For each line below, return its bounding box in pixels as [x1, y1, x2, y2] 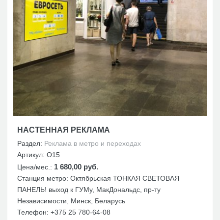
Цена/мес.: [17, 163, 54, 171]
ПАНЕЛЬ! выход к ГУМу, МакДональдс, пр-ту [17, 185, 161, 193]
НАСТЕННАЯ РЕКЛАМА [17, 125, 110, 134]
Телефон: [17, 208, 51, 216]
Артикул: [17, 150, 47, 159]
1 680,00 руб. [54, 162, 98, 171]
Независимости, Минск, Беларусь [17, 196, 125, 205]
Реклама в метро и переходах [44, 139, 141, 147]
